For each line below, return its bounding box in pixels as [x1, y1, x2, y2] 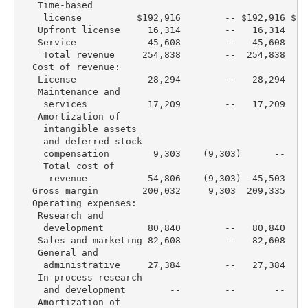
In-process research [21, 272, 142, 283]
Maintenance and [21, 86, 120, 97]
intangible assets [21, 123, 137, 134]
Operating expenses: [21, 197, 137, 208]
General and [21, 247, 98, 258]
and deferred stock [21, 135, 142, 146]
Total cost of [21, 160, 115, 171]
